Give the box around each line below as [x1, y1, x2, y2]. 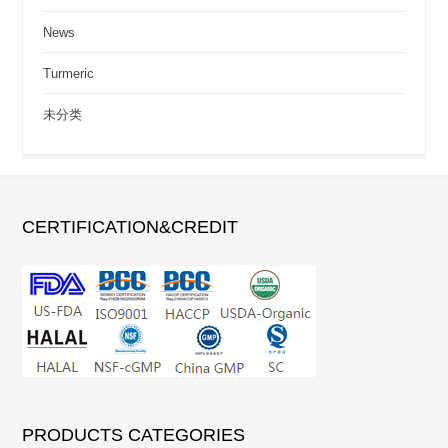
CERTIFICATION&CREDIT [22, 216, 239, 237]
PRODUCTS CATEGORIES [22, 424, 246, 445]
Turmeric [43, 65, 95, 81]
